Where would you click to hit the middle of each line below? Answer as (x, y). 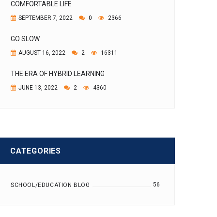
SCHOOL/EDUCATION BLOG (50, 185)
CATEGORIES (36, 151)
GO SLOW (25, 39)
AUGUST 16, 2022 (42, 53)
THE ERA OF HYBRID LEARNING (58, 74)
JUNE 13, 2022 (38, 88)
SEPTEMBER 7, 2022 (46, 18)
